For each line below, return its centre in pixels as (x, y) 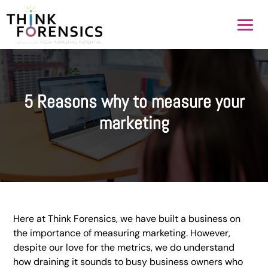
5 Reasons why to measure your (134, 102)
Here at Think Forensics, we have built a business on (127, 219)
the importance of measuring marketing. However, (122, 233)
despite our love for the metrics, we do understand (124, 247)
